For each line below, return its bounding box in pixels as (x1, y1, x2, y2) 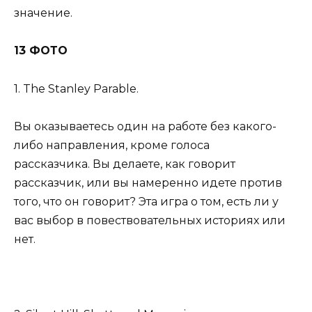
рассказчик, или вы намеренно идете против (14, 175, 282, 189)
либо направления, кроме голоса (14, 138, 210, 152)
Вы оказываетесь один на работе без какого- (14, 119, 276, 133)
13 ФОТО (14, 44, 68, 58)
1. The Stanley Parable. (14, 81, 139, 95)
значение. (14, 6, 72, 20)
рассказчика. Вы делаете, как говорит (14, 157, 235, 171)
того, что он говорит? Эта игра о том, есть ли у (14, 194, 279, 208)
